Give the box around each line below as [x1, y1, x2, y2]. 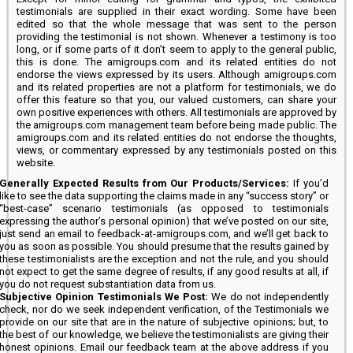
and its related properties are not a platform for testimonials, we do [17, 80, 336, 93]
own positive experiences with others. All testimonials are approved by [17, 106, 336, 118]
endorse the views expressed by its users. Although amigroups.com [17, 68, 336, 80]
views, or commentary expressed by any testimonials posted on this [17, 143, 336, 156]
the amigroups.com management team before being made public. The [17, 118, 336, 131]
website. [17, 156, 55, 169]
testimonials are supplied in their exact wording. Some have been [17, 5, 336, 17]
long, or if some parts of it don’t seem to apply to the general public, [17, 43, 336, 55]
